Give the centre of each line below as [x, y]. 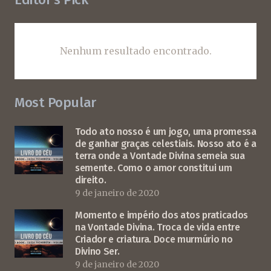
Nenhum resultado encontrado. [135, 51]
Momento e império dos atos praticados [162, 215]
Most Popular [55, 102]
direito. [91, 180]
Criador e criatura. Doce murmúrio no [154, 239]
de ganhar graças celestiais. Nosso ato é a [166, 143]
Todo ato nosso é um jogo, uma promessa [166, 131]
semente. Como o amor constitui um [154, 168]
